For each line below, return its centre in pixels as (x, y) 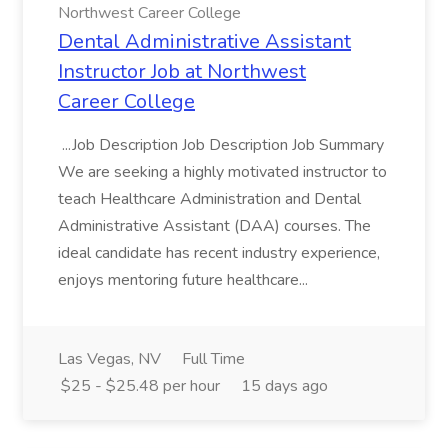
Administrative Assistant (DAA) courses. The (214, 226)
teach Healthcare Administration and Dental (209, 199)
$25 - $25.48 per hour (140, 386)
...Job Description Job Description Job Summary (221, 145)
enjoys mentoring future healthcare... (185, 280)
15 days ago (284, 386)
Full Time (213, 359)
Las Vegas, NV (109, 359)
